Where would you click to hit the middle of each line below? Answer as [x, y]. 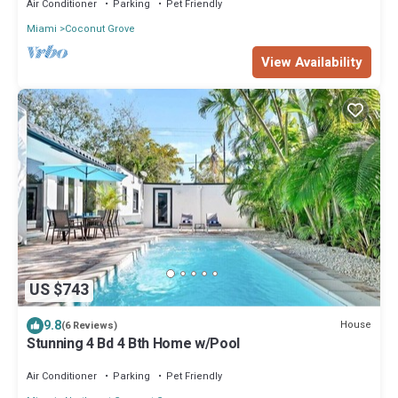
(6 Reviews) [89, 325]
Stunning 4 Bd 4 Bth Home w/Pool [134, 343]
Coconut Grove [100, 28]
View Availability [312, 62]
